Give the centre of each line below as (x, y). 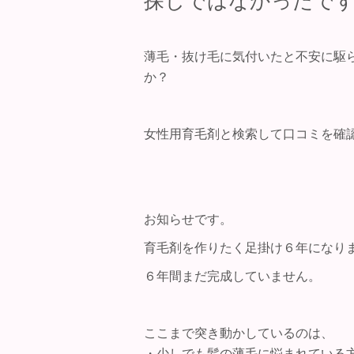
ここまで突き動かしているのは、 (239, 333)
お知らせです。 (188, 219)
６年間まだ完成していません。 (232, 276)
